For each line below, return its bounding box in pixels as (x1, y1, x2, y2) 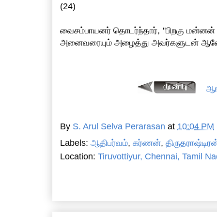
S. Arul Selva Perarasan (73, 122, 165, 132)
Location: (60, 152, 98, 162)
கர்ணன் (133, 138, 161, 148)
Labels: (60, 138, 91, 148)
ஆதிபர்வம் (91, 138, 128, 148)
